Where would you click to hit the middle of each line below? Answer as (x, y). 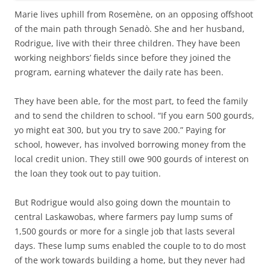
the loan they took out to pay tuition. (88, 173)
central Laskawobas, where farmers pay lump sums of (124, 216)
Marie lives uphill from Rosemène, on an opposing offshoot (134, 14)
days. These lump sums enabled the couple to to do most (130, 245)
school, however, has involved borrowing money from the (130, 144)
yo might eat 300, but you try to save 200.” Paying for (120, 130)
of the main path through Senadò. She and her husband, (130, 28)
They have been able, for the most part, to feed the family (131, 101)
